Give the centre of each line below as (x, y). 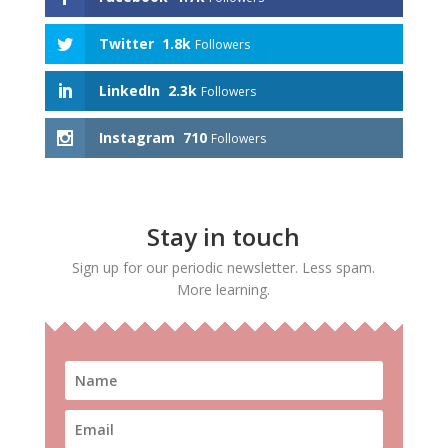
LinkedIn (129, 90)
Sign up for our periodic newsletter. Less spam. (224, 268)
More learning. (224, 290)
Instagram (136, 138)
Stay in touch (224, 237)
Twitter (126, 43)
